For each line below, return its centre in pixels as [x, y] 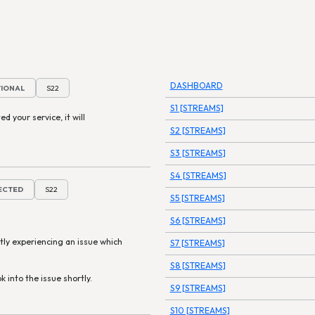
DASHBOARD [196, 85]
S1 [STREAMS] [197, 108]
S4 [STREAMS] [198, 175]
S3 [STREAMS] [198, 153]
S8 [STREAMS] [198, 265]
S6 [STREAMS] [198, 220]
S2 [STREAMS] [198, 130]
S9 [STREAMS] [198, 288]
